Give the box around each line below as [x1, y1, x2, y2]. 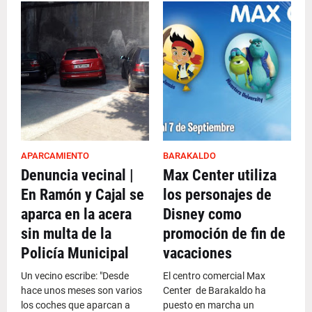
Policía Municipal [21, 244, 129, 262]
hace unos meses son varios [21, 285, 142, 296]
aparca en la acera [21, 205, 132, 223]
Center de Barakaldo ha [163, 285, 266, 296]
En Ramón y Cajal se [21, 186, 144, 203]
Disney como [163, 205, 242, 223]
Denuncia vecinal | [21, 166, 134, 184]
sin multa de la [21, 225, 111, 242]
